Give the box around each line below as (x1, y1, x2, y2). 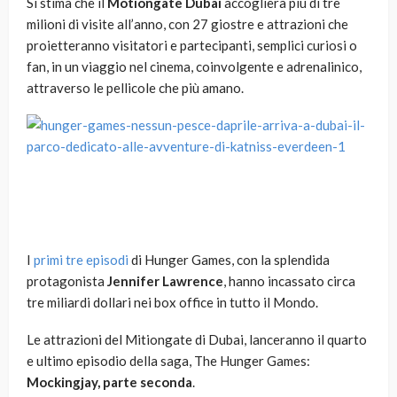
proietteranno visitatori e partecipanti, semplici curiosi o (27, 37, 357, 54)
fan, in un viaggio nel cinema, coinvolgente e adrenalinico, (27, 58, 362, 75)
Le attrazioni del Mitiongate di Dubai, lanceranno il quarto (27, 331, 367, 348)
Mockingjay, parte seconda (27, 374, 192, 391)
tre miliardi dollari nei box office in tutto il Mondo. (27, 294, 318, 311)
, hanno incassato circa (223, 273, 355, 290)
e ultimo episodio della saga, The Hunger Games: (27, 353, 310, 370)
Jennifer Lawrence (107, 273, 223, 290)
